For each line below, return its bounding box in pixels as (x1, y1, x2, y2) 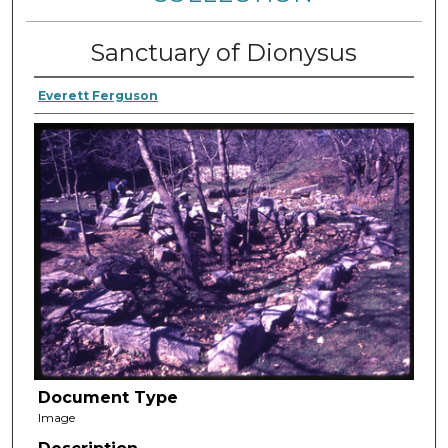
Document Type (37, 387, 178, 407)
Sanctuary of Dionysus (90, 37, 358, 67)
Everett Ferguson (37, 87, 158, 103)
